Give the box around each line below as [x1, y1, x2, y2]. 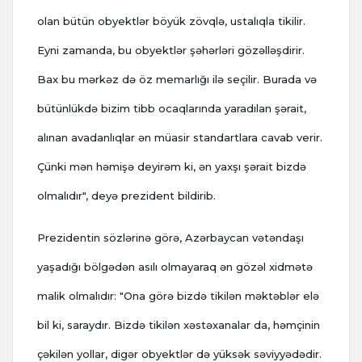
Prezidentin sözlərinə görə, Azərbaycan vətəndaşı [37, 231, 304, 245]
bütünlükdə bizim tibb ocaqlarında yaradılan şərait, [37, 102, 306, 116]
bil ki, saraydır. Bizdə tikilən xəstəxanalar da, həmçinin [37, 318, 320, 332]
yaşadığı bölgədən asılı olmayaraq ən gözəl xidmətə [37, 260, 313, 274]
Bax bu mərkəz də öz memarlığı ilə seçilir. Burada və [37, 73, 317, 86]
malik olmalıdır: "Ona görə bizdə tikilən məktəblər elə [37, 289, 319, 303]
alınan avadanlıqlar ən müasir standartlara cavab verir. [37, 131, 322, 145]
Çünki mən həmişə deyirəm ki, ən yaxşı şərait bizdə [37, 160, 306, 174]
